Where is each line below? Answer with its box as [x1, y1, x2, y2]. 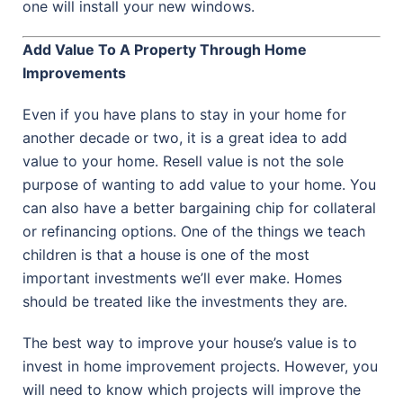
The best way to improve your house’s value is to [22, 334, 357, 353]
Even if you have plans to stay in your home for [22, 105, 346, 124]
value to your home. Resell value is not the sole [22, 152, 344, 171]
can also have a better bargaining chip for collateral [22, 199, 376, 218]
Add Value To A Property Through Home [22, 40, 307, 59]
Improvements [22, 64, 126, 83]
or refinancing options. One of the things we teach [22, 222, 365, 241]
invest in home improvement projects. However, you [22, 357, 378, 376]
